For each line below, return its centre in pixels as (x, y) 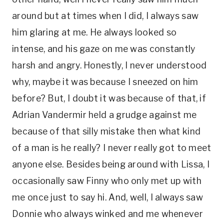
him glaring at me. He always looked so (94, 32)
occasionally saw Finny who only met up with (107, 181)
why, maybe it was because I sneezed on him (105, 82)
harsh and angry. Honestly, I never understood (109, 65)
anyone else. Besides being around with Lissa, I (111, 164)
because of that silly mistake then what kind (106, 131)
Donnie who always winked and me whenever (107, 214)
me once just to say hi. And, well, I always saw (108, 197)
